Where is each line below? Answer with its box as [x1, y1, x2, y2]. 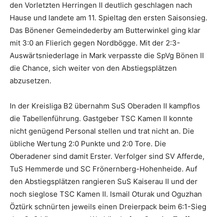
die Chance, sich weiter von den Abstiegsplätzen [10, 63, 177, 73]
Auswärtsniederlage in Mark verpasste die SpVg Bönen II [10, 51, 204, 61]
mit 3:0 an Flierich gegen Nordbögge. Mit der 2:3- [10, 38, 180, 48]
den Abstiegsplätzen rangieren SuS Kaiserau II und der [10, 177, 198, 186]
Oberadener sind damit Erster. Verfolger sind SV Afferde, [10, 152, 204, 161]
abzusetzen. [10, 76, 51, 86]
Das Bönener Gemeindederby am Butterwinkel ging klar [10, 26, 201, 35]
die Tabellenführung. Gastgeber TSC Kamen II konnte [10, 114, 193, 124]
